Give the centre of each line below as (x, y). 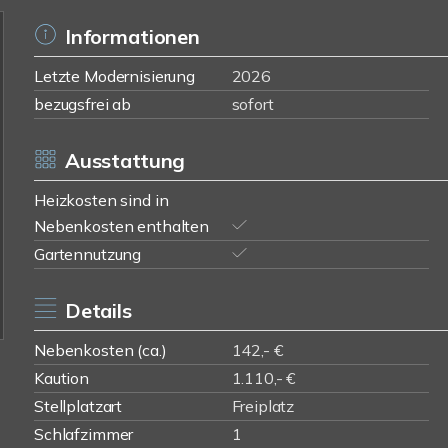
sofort (252, 104)
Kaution (61, 378)
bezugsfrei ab (83, 104)
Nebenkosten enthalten (121, 226)
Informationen (132, 36)
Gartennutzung (88, 254)
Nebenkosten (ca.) (100, 350)
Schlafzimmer (84, 434)
